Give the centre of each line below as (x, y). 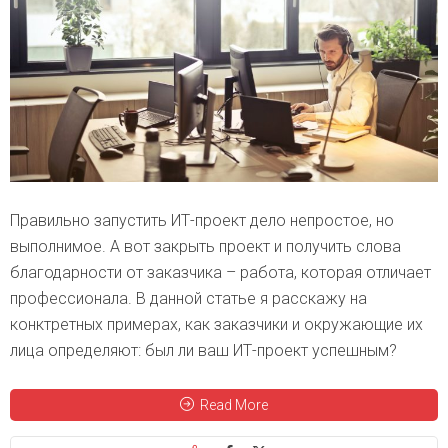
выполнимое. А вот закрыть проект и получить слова (205, 246)
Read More (234, 404)
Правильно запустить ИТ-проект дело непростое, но (202, 220)
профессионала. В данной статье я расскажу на (188, 298)
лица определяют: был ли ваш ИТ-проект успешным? (203, 350)
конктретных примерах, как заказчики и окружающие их (216, 324)
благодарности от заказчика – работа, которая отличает (220, 272)
